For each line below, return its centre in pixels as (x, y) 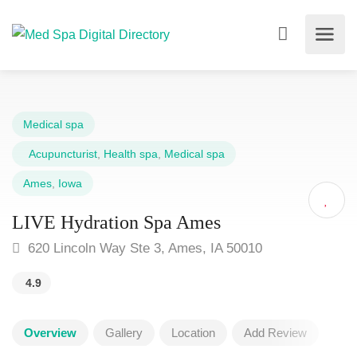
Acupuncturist (60, 154)
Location (193, 333)
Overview (50, 333)
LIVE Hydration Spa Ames (116, 222)
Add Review (275, 333)
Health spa (131, 154)
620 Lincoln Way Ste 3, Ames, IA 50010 (143, 248)
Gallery (124, 333)
